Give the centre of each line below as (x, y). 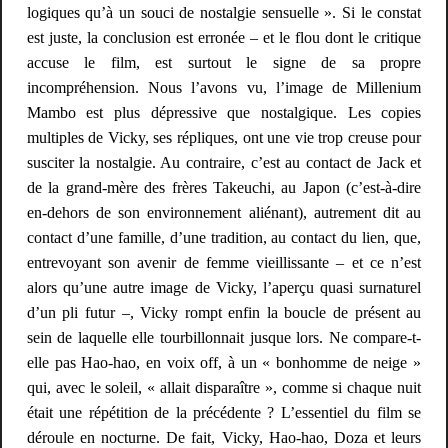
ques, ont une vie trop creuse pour (313, 137)
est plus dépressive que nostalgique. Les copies (248, 112)
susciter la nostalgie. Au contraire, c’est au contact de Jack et (224, 162)
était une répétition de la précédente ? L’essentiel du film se (224, 412)
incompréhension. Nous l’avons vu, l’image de (191, 87)
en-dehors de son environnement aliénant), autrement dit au (224, 212)
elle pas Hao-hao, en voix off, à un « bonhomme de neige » (224, 362)
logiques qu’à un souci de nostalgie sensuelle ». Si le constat (224, 12)
